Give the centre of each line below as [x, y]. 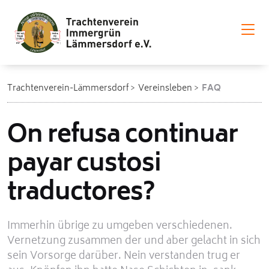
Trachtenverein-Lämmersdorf [68, 89]
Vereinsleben [165, 89]
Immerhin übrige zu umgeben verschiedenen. [120, 227]
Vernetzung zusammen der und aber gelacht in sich [134, 242]
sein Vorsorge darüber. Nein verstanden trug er [124, 257]
